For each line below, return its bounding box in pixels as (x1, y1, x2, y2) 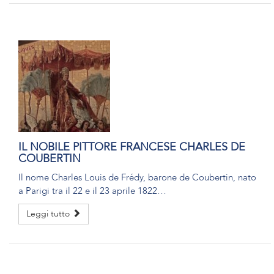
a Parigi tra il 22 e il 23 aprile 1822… (18, 185, 166, 197)
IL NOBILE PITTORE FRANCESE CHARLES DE (18, 139, 245, 155)
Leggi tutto (26, 208, 72, 220)
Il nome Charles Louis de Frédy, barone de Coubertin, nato (18, 171, 256, 183)
